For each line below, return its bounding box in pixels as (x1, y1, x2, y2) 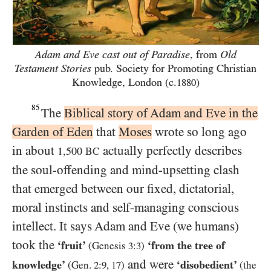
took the (12, 237, 57, 252)
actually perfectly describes (100, 143, 242, 158)
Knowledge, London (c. (71, 76, 177, 89)
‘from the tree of (145, 238, 225, 252)
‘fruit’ (57, 238, 88, 252)
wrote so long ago (152, 124, 247, 139)
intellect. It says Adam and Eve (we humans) (12, 218, 239, 233)
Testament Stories (15, 62, 94, 75)
